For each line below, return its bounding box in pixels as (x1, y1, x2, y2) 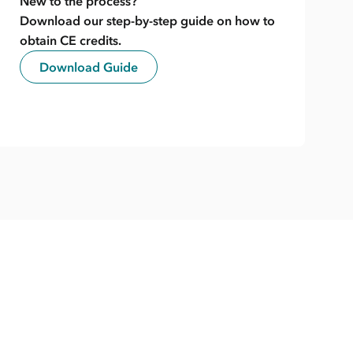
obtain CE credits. (20, 32, 122, 48)
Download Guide (39, 58, 139, 75)
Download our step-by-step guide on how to (20, 12, 276, 28)
